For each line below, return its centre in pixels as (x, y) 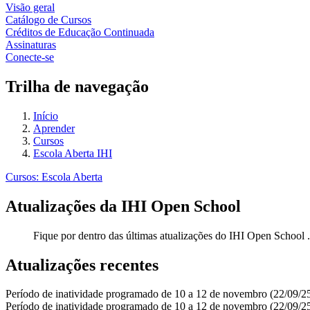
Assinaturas (31, 45)
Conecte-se (30, 57)
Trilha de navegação (77, 86)
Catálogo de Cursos (48, 20)
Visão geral (30, 7)
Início (46, 116)
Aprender (54, 128)
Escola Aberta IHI (73, 153)
